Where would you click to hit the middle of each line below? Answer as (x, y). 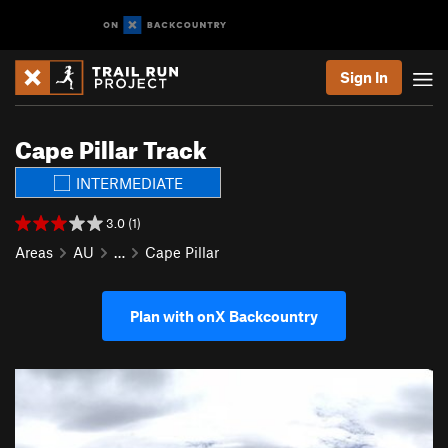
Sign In (364, 77)
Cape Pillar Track (111, 146)
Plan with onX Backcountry (224, 316)
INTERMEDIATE (129, 182)
